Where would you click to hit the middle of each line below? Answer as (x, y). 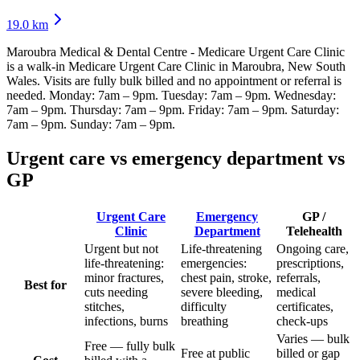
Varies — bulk (313, 339)
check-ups (302, 321)
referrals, (299, 278)
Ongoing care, (313, 249)
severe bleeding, (222, 292)
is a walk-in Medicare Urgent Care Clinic (111, 67)
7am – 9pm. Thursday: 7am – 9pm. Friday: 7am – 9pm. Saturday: (173, 110)
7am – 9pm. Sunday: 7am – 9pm (89, 125)
